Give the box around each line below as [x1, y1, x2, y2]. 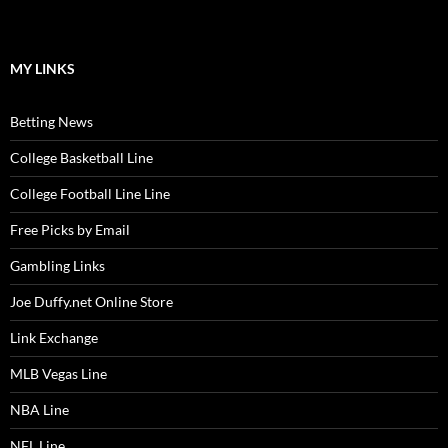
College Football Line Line [10, 185, 170, 203]
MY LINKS [10, 60, 75, 78]
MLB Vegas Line [10, 365, 107, 383]
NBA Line [10, 401, 69, 419]
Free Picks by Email [10, 221, 130, 239]
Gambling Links [10, 257, 105, 275]
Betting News [10, 113, 93, 131]
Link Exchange [10, 329, 98, 347]
